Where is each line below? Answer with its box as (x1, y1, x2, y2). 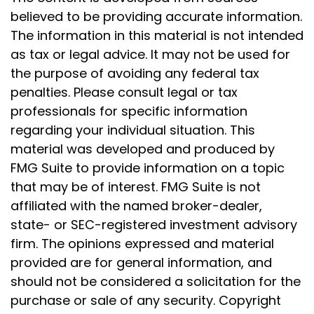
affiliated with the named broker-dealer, (11, 197, 262, 214)
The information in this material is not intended (11, 27, 303, 44)
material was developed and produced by (11, 140, 275, 158)
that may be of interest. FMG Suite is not (11, 178, 261, 196)
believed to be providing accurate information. (11, 8, 302, 25)
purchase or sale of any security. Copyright (11, 292, 281, 309)
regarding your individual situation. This (11, 121, 255, 139)
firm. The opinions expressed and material (11, 235, 274, 252)
